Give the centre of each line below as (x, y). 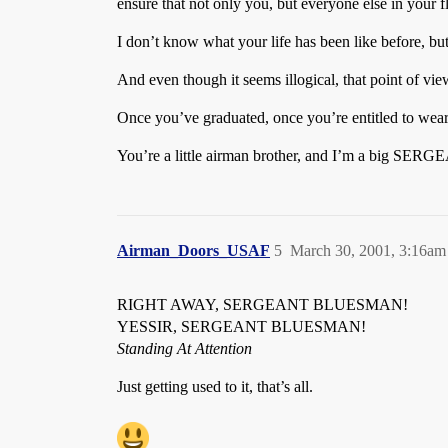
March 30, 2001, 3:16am (368, 250)
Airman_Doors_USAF (193, 250)
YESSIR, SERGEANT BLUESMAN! (241, 326)
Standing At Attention (184, 348)
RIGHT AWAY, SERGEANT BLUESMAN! (262, 304)
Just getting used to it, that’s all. (215, 386)
